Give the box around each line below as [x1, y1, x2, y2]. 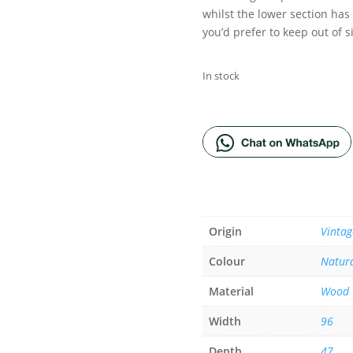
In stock [203, 68, 240, 83]
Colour [209, 253, 245, 269]
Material [209, 283, 254, 299]
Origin [209, 223, 242, 239]
